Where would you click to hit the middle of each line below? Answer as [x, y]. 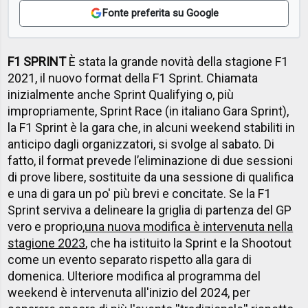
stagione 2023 [47, 243]
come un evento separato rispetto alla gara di [130, 260]
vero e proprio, [46, 227]
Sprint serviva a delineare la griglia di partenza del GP [150, 210]
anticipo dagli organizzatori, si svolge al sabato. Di [141, 144]
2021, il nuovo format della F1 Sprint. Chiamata [133, 78]
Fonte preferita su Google [160, 13]
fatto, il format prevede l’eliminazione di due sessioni [151, 161]
